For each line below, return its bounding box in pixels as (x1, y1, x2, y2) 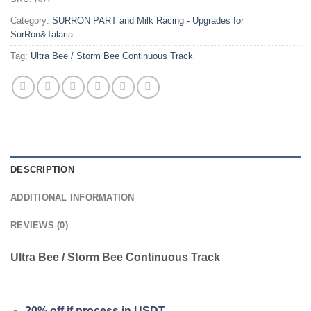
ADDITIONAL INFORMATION (10, 192, 135, 203)
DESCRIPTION (10, 164, 74, 175)
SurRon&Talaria (10, 28, 73, 40)
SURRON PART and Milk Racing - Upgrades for (52, 15, 244, 26)
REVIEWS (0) (10, 219, 68, 230)
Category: (10, 15, 52, 26)
